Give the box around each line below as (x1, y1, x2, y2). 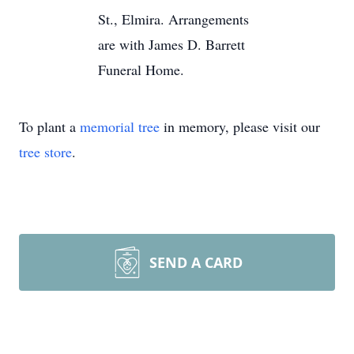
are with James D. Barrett (98, 35, 245, 54)
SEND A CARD (149, 253, 243, 272)
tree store (19, 142, 72, 161)
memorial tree (80, 117, 160, 136)
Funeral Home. (98, 60, 184, 79)
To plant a (19, 117, 80, 136)
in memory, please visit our (160, 117, 320, 136)
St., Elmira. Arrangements (98, 9, 249, 28)
